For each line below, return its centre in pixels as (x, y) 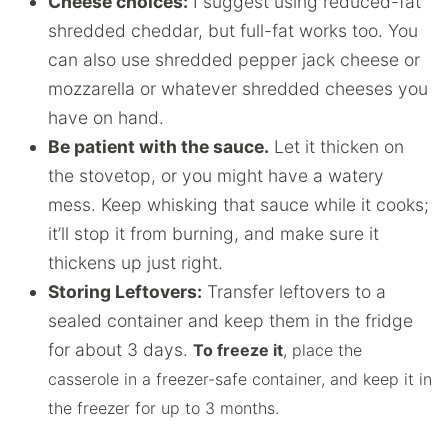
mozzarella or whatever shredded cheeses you (238, 88)
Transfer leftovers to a (294, 291)
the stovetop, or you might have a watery (216, 175)
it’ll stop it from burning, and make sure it (213, 233)
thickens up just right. (135, 262)
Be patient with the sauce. (158, 146)
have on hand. (106, 117)
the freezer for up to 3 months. (163, 407)
